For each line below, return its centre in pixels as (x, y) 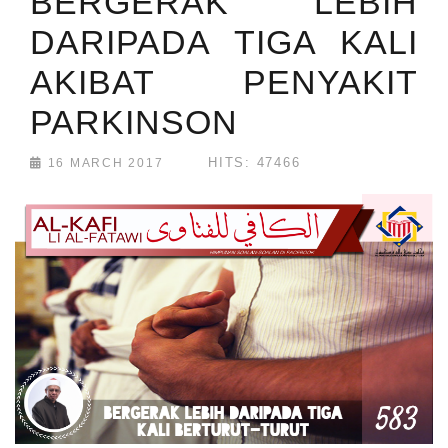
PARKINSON (134, 122)
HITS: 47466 (254, 163)
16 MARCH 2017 (103, 163)
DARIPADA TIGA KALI (224, 42)
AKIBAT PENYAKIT (224, 82)
